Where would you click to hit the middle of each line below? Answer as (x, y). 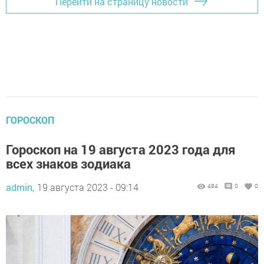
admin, (20, 187)
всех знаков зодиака (68, 164)
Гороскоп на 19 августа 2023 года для (121, 150)
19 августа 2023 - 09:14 (88, 187)
